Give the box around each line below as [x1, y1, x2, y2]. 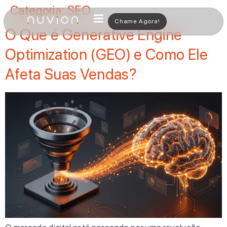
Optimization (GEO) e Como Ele [5, 45, 208, 63]
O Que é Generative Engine [5, 25, 182, 44]
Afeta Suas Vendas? [5, 65, 137, 83]
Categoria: [10, 3, 67, 18]
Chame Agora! [115, 18, 160, 25]
